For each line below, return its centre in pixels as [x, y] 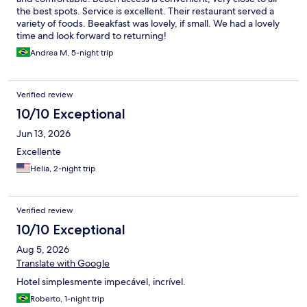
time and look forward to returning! [91, 36]
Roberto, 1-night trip [67, 299]
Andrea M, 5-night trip [72, 53]
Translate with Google [63, 263]
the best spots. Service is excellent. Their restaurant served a [145, 11]
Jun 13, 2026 [44, 134]
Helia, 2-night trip [63, 169]
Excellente [39, 152]
